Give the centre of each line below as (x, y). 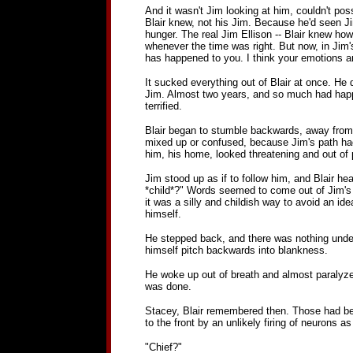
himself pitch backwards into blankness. (236, 250)
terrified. (163, 106)
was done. (168, 286)
